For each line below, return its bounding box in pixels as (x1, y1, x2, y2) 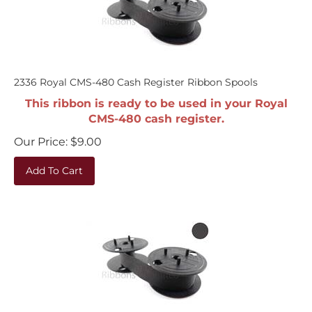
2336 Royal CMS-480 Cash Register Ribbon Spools (14, 69, 258, 81)
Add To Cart (26, 157, 83, 170)
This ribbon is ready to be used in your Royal (24, 90, 288, 103)
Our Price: (14, 128, 68, 141)
